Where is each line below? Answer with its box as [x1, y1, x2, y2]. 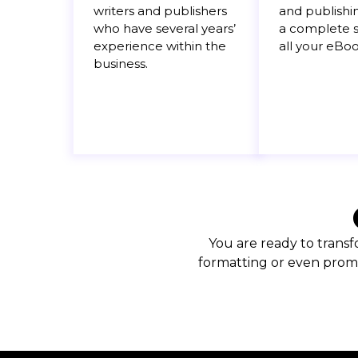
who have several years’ [93, 21, 236, 37]
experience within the [93, 38, 226, 54]
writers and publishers [93, 3, 227, 19]
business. [93, 56, 148, 72]
